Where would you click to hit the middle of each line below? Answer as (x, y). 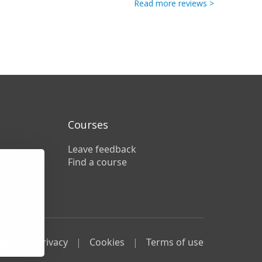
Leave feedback (102, 149)
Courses (88, 125)
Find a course (98, 162)
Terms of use (175, 242)
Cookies (107, 242)
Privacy (52, 242)
